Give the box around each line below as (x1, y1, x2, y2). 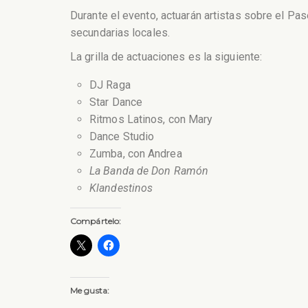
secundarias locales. (70, 26, 170, 40)
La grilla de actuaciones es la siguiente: (70, 49, 263, 63)
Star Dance (89, 95, 142, 109)
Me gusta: (70, 285, 109, 296)
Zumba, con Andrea (89, 146, 182, 160)
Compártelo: (70, 215, 122, 226)
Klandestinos (89, 181, 153, 195)
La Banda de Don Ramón (89, 164, 209, 177)
